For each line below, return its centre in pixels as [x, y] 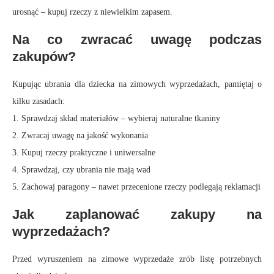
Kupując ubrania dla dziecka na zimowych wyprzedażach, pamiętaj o [137, 84]
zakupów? [44, 57]
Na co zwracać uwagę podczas [137, 40]
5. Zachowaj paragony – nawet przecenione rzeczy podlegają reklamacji [136, 187]
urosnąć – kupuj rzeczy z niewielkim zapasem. [92, 12]
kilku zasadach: [39, 102]
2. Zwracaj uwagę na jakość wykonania [80, 136]
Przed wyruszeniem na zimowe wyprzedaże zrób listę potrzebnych [137, 259]
